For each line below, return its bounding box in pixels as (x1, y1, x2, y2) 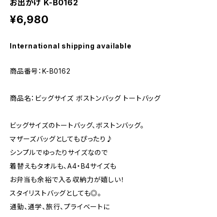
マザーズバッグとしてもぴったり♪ (10, 135, 113, 143)
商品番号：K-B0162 (10, 67, 71, 75)
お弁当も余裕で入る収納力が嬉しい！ (10, 175, 125, 184)
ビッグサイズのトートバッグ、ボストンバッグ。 (10, 121, 144, 129)
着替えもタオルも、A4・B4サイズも (10, 162, 117, 170)
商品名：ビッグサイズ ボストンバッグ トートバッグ (10, 94, 161, 102)
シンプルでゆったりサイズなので (10, 148, 108, 156)
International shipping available (10, 42, 132, 50)
